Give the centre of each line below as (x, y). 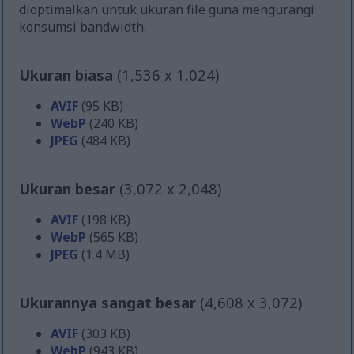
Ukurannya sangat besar (110, 302)
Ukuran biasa (68, 75)
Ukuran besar (70, 188)
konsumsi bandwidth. (83, 27)
